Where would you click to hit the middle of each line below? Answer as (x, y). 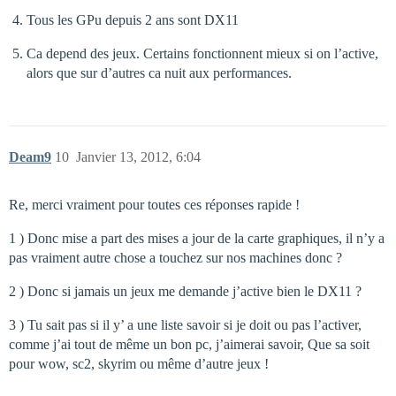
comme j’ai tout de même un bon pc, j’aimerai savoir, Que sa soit (189, 345)
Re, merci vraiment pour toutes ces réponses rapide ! (154, 205)
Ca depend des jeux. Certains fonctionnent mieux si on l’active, (202, 54)
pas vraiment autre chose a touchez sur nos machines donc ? (175, 258)
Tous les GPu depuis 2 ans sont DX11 (133, 20)
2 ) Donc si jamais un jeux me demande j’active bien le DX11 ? (185, 292)
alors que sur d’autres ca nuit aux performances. (159, 73)
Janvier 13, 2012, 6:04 (138, 157)
